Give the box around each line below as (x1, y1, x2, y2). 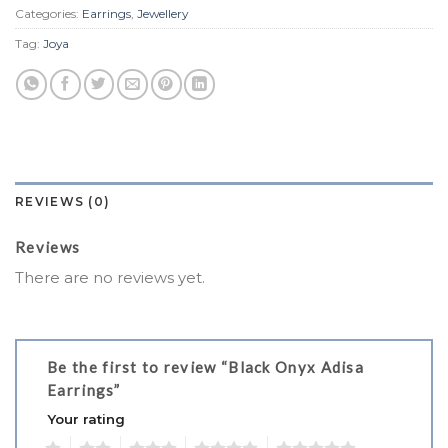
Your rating (47, 411, 125, 428)
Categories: (15, 5, 82, 21)
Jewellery (137, 5, 188, 21)
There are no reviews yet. (15, 268, 205, 287)
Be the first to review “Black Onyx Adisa (47, 358, 364, 377)
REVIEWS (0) (15, 194, 111, 210)
